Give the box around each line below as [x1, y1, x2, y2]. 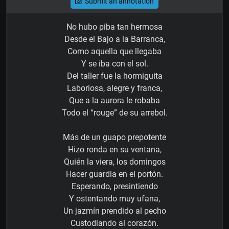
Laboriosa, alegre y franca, [67, 83, 162, 94]
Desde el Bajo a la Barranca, [64, 34, 165, 44]
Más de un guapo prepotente [63, 132, 166, 143]
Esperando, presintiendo [71, 181, 158, 192]
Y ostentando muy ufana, [69, 194, 160, 204]
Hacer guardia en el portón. [66, 169, 163, 179]
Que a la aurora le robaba [69, 96, 160, 106]
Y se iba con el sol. [81, 59, 148, 69]
